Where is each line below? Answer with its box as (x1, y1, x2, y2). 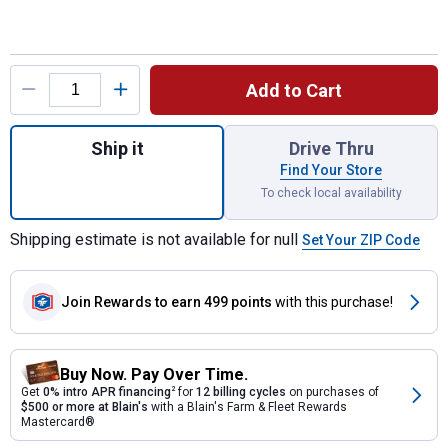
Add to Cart (246, 80, 342, 101)
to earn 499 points (155, 293, 272, 310)
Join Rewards (61, 293, 152, 310)
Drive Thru (288, 138, 374, 159)
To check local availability (260, 186, 402, 200)
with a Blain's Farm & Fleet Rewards (148, 400, 347, 414)
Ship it (90, 138, 144, 159)
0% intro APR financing (43, 385, 171, 399)
